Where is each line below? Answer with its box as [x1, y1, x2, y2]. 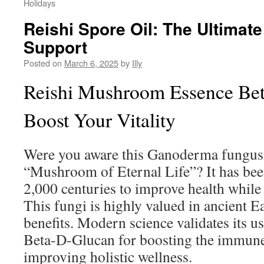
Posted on [24, 57, 62, 69]
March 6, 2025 [64, 57, 118, 69]
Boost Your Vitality [24, 107, 176, 133]
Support [24, 35, 87, 59]
